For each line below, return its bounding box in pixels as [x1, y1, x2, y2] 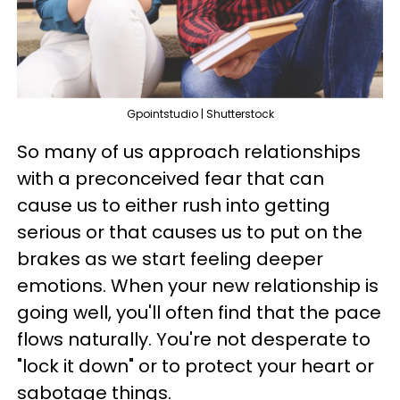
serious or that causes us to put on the [17, 220, 362, 245]
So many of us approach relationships [17, 139, 361, 164]
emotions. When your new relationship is [17, 273, 379, 298]
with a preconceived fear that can [17, 166, 324, 191]
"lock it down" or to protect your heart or [17, 354, 374, 379]
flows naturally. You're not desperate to [17, 327, 371, 352]
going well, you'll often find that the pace [17, 300, 381, 325]
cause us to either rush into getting [17, 193, 330, 218]
